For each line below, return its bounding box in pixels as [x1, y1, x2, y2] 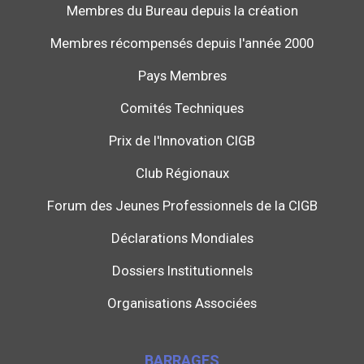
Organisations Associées [107, 295, 257, 312]
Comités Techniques [120, 100, 244, 117]
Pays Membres [137, 67, 227, 84]
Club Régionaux [135, 165, 229, 182]
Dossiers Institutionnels [111, 262, 253, 279]
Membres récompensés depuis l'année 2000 [50, 35, 314, 52]
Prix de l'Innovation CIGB [109, 132, 255, 149]
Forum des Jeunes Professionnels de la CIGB [46, 197, 318, 214]
